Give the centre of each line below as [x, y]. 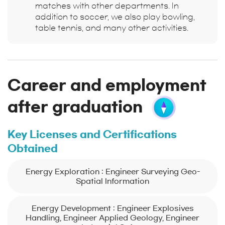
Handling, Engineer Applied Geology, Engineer [113, 218]
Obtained [33, 148]
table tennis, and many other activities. [112, 28]
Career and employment [107, 85]
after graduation [75, 107]
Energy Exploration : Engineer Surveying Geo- [113, 172]
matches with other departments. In [107, 6]
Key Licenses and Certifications [92, 134]
